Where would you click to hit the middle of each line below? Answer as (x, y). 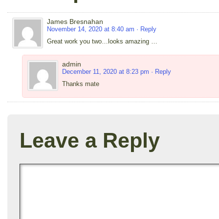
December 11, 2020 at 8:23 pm (106, 71)
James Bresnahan (75, 21)
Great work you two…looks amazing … (102, 41)
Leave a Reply (90, 140)
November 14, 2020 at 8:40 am (91, 29)
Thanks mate (81, 84)
